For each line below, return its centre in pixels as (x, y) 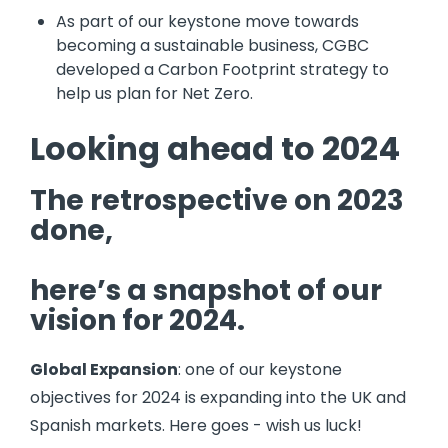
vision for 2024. (137, 321)
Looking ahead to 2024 (215, 149)
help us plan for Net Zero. (154, 93)
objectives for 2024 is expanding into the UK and (218, 398)
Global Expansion (104, 370)
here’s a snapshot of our (206, 291)
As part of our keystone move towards (207, 21)
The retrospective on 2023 (217, 201)
